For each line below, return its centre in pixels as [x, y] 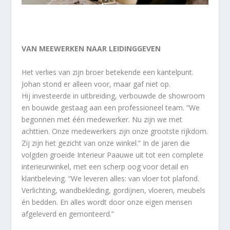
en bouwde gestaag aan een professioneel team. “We [111, 107]
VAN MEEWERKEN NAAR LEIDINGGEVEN [91, 49]
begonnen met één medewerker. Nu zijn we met [102, 119]
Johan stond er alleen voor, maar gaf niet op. [96, 84]
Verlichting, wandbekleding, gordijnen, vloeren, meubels [114, 190]
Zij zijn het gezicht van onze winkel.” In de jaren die [106, 143]
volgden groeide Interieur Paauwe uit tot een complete [113, 155]
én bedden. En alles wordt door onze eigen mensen [107, 202]
